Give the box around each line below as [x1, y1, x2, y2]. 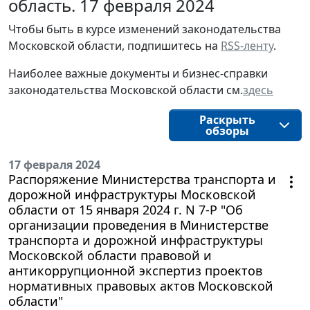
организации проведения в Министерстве [8, 217, 268, 234]
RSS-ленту [221, 38, 273, 54]
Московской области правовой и [8, 247, 212, 264]
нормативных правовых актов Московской [8, 277, 273, 295]
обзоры [205, 123, 249, 139]
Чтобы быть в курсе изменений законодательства [8, 21, 281, 37]
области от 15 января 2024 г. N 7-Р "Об [8, 201, 243, 219]
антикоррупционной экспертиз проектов [8, 262, 262, 280]
